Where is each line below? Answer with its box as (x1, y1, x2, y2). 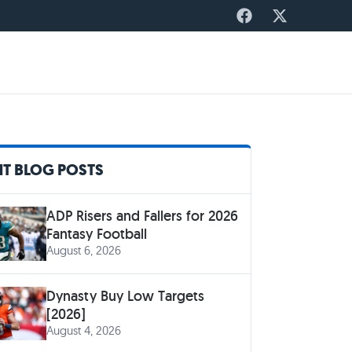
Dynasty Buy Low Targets (46, 286, 204, 305)
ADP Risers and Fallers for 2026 (46, 207, 238, 225)
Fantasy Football (46, 225, 147, 243)
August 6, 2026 (46, 243, 121, 258)
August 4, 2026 (46, 322, 121, 338)
